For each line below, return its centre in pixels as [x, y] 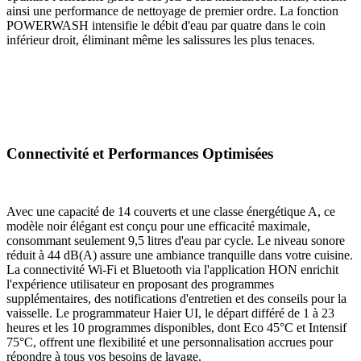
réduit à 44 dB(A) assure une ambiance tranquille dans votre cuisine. [180, 255]
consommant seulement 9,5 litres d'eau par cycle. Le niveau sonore [176, 241]
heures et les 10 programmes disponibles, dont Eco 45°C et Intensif [176, 328]
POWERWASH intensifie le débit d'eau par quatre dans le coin [166, 25]
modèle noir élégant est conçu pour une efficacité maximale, [158, 226]
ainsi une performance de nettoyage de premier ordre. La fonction [172, 10]
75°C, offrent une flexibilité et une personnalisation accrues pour [170, 342]
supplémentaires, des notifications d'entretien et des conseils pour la [176, 299]
